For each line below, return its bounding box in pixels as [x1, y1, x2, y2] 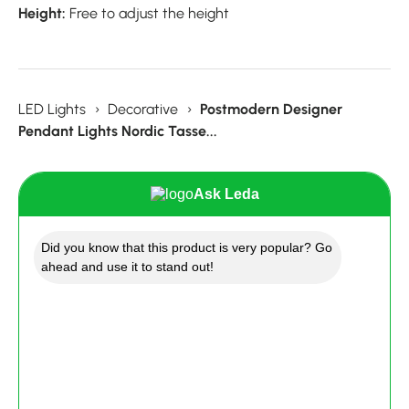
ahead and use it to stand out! [41, 259, 214, 275]
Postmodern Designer [200, 100, 343, 119]
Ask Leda [193, 186, 259, 203]
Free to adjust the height [66, 5, 229, 23]
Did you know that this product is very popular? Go [41, 240, 332, 256]
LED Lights [18, 100, 86, 119]
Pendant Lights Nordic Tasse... [18, 122, 217, 141]
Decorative [108, 100, 179, 119]
